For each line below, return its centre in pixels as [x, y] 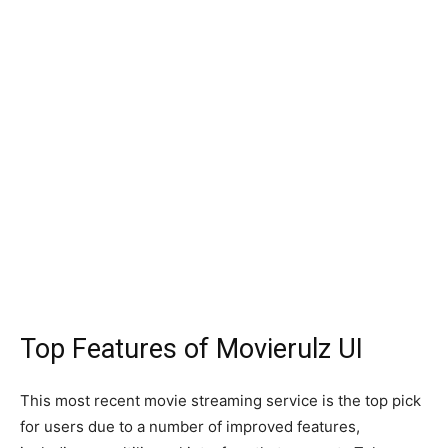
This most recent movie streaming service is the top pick [220, 401]
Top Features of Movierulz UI [191, 349]
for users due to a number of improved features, [190, 427]
